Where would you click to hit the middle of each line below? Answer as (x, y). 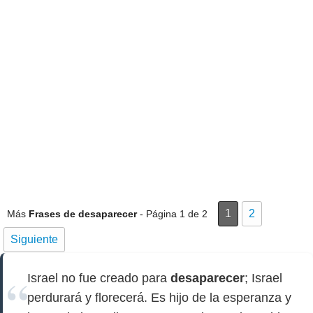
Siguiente (34, 239)
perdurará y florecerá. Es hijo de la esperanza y (159, 298)
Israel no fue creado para (99, 278)
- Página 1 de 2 (172, 214)
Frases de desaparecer (83, 214)
